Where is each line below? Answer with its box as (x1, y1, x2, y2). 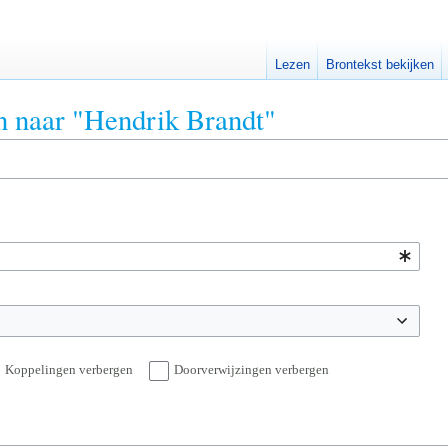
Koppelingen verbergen (5, 362, 133, 378)
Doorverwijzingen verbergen (174, 362, 329, 378)
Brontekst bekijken (326, 57, 435, 73)
